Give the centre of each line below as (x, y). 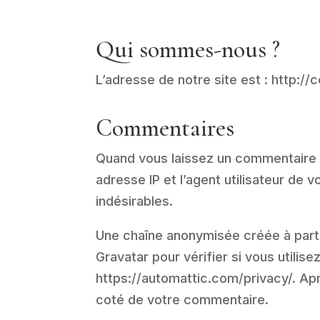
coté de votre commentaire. (182, 299)
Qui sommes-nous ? (188, 49)
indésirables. (135, 201)
